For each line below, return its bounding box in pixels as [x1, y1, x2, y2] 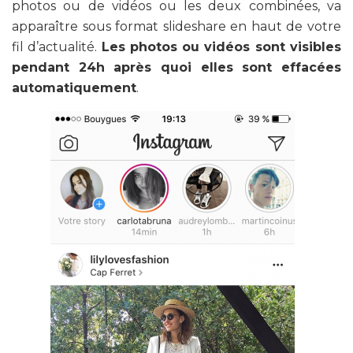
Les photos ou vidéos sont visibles [101, 39, 342, 55]
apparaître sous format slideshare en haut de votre [12, 19, 341, 35]
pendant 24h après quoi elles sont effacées [12, 60, 341, 76]
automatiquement [12, 80, 136, 96]
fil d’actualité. [12, 39, 102, 55]
